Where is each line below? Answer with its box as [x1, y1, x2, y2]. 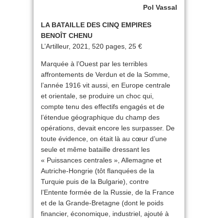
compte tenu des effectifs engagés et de [41, 103, 164, 110]
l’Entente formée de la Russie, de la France [41, 188, 174, 196]
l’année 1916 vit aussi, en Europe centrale [41, 81, 170, 89]
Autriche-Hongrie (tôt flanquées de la [41, 167, 154, 175]
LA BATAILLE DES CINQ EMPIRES [41, 21, 151, 29]
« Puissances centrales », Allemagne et [41, 156, 162, 164]
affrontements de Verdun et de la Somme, [41, 71, 170, 78]
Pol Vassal [143, 3, 177, 11]
